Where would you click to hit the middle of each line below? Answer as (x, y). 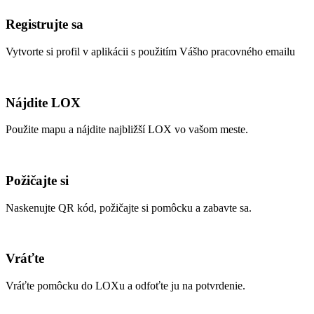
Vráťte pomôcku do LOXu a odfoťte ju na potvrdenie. (125, 286)
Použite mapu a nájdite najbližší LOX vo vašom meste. (127, 130)
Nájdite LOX (43, 102)
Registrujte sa (45, 25)
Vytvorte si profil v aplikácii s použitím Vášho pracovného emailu (150, 51)
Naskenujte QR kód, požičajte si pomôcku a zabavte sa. (129, 207)
